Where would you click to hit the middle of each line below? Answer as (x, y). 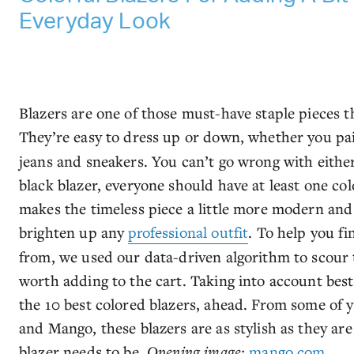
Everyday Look (95, 21)
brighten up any (74, 232)
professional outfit (188, 232)
